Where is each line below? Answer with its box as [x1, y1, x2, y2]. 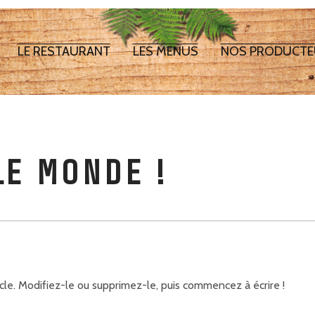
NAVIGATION [6, 51, 131, 76]
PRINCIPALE [6, 76, 129, 101]
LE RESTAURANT [17, 44, 110, 59]
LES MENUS [132, 44, 198, 59]
